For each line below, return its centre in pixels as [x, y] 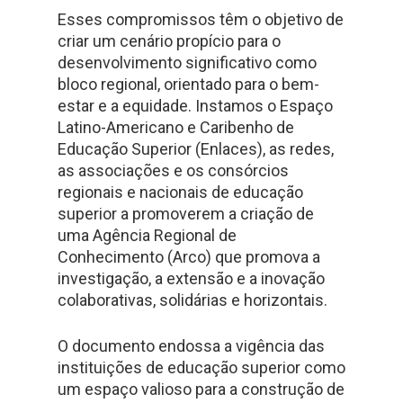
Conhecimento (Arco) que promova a [189, 257]
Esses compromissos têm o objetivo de [201, 19]
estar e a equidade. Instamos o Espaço [195, 106]
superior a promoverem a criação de [186, 214]
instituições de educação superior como [201, 367]
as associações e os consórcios [173, 170]
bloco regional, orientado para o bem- [188, 84]
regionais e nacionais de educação [180, 192]
